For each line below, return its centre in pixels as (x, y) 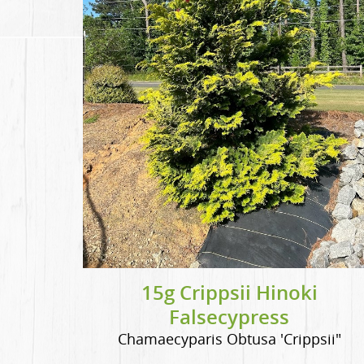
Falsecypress (229, 316)
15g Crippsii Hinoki (229, 292)
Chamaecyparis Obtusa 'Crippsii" (229, 338)
